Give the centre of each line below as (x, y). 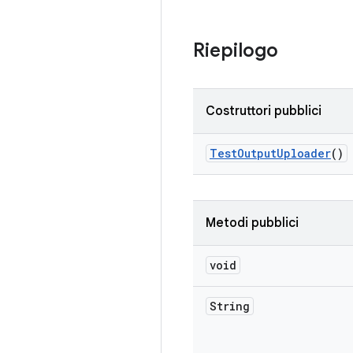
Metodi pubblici (252, 223)
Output (257, 153)
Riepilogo (236, 50)
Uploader (304, 153)
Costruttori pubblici (264, 111)
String (230, 306)
